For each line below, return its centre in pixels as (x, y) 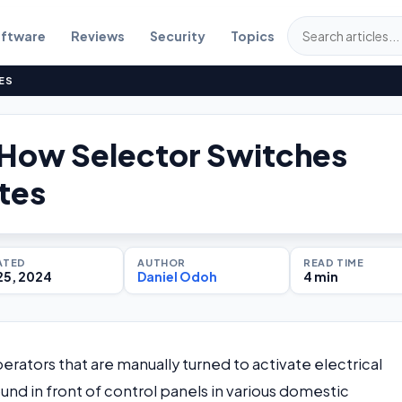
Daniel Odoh (178, 276)
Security (177, 36)
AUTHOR (162, 262)
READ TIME (334, 262)
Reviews (97, 36)
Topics (252, 36)
